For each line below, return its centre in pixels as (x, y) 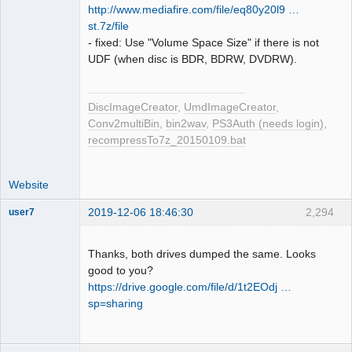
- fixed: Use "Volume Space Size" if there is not (203, 42)
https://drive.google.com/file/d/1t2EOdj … (190, 286)
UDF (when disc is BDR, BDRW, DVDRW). (192, 59)
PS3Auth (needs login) (268, 123)
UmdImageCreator (230, 107)
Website (29, 184)
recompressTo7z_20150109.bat (167, 140)
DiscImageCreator (133, 107)
